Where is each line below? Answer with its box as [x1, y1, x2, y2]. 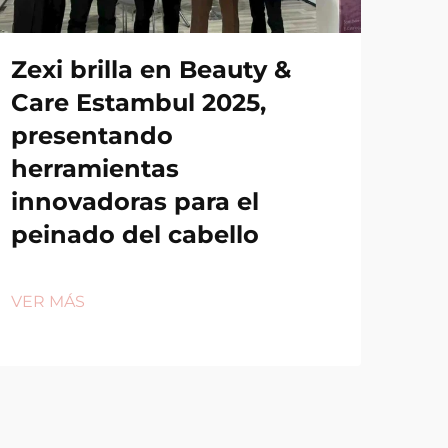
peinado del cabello [11, 220, 259, 249]
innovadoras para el [11, 187, 259, 216]
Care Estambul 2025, [11, 88, 266, 117]
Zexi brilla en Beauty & [11, 55, 291, 84]
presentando [11, 121, 173, 150]
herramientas [11, 154, 179, 183]
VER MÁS [11, 292, 85, 311]
